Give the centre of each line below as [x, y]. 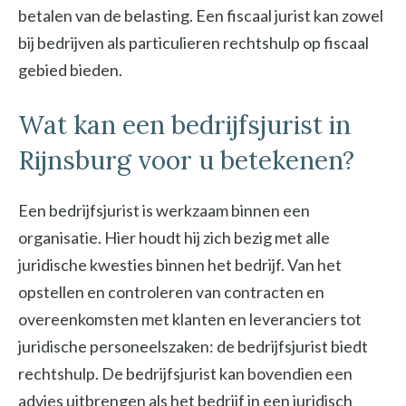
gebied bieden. [70, 70]
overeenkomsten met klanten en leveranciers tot [190, 319]
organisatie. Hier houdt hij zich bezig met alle [174, 238]
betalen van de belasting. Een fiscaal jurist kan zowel [201, 16]
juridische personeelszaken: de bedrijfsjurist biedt [193, 347]
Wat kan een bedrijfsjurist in [184, 126]
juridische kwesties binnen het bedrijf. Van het [180, 265]
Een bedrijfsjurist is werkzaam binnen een [164, 211]
